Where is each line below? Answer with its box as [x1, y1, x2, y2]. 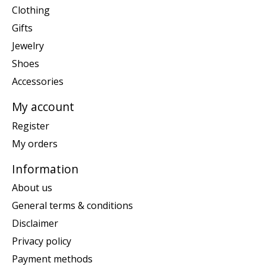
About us [12, 181, 52, 195]
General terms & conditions [12, 199, 133, 213]
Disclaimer [12, 217, 58, 230]
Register [12, 119, 49, 132]
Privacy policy [12, 235, 71, 248]
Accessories [12, 75, 64, 88]
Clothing [12, 4, 50, 17]
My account [12, 99, 74, 115]
